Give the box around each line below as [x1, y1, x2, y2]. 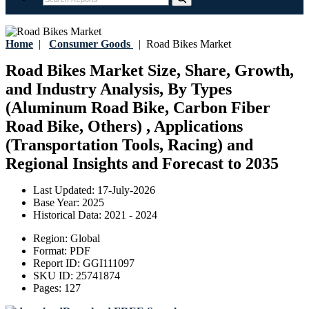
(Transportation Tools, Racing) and [6, 136, 253, 154]
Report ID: [33, 257, 83, 270]
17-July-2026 [97, 184, 155, 197]
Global [70, 232, 100, 245]
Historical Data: [33, 209, 104, 221]
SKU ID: [33, 270, 76, 282]
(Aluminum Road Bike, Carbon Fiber [6, 99, 270, 117]
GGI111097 [83, 257, 134, 270]
